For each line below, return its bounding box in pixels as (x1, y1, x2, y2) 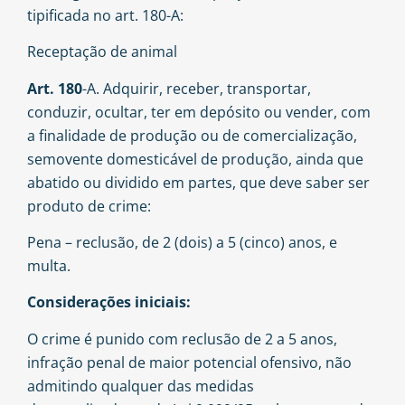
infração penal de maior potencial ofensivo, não (27, 352, 352, 372)
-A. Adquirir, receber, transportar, (82, 78, 311, 99)
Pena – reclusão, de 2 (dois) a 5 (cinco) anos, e (27, 231, 337, 252)
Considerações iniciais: (27, 292, 191, 313)
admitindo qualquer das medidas (27, 375, 254, 396)
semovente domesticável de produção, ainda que (27, 148, 363, 169)
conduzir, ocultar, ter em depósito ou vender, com (27, 101, 371, 122)
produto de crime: (27, 195, 151, 216)
